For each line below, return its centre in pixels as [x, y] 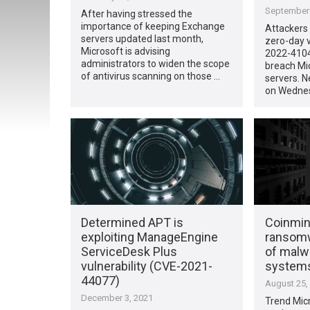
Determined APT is [133, 222]
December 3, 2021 [117, 298]
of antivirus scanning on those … [151, 76]
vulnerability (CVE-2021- [147, 266]
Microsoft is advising [126, 51]
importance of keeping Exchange [153, 26]
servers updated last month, [143, 38]
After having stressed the [137, 13]
